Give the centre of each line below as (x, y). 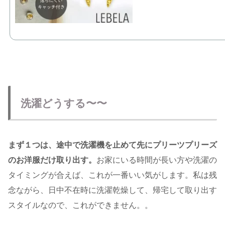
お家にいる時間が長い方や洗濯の (157, 160)
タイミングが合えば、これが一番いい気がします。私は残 (113, 175)
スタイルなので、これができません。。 (80, 205)
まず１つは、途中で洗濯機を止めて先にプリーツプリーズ (113, 145)
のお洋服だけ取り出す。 (52, 160)
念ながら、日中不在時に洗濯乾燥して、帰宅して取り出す (113, 190)
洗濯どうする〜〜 (64, 103)
